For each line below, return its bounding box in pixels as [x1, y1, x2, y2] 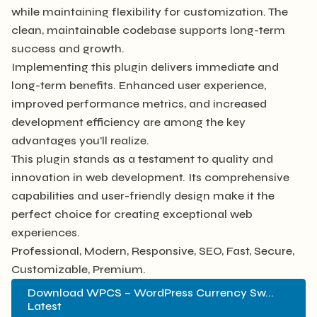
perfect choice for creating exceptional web [11, 207, 253, 221]
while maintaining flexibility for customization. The [11, 4, 288, 18]
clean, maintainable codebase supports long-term [11, 23, 285, 37]
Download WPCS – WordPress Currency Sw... [28, 286, 275, 300]
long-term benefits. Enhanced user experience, [11, 78, 266, 92]
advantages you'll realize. [11, 133, 149, 147]
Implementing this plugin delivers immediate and [11, 59, 279, 74]
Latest [28, 299, 62, 313]
